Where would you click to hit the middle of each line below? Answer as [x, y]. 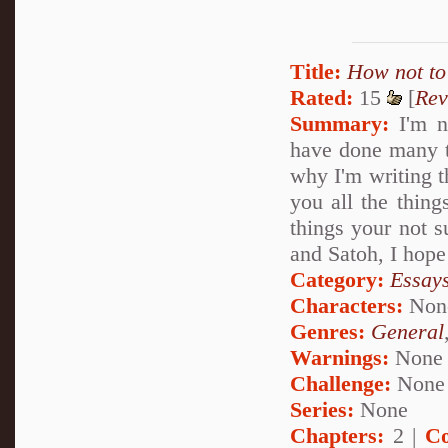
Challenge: [340, 384]
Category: [337, 280]
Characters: [346, 306]
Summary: [339, 124]
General [407, 332]
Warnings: [342, 358]
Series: [322, 410]
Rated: [321, 98]
